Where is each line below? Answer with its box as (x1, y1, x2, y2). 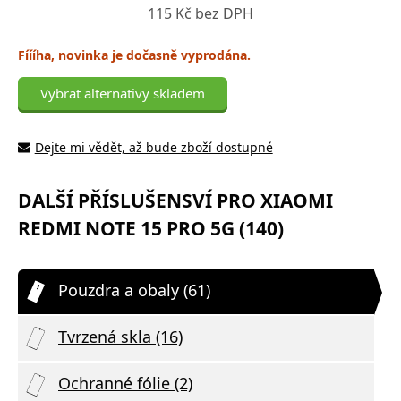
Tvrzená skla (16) (58, 325, 183, 347)
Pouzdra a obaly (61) (58, 278, 210, 301)
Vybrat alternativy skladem (40, 83, 205, 102)
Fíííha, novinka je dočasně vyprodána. (18, 46, 251, 64)
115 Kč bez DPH (148, 3, 253, 23)
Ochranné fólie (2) (58, 371, 192, 394)
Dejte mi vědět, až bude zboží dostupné (34, 138, 273, 156)
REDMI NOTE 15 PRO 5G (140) (18, 215, 284, 241)
